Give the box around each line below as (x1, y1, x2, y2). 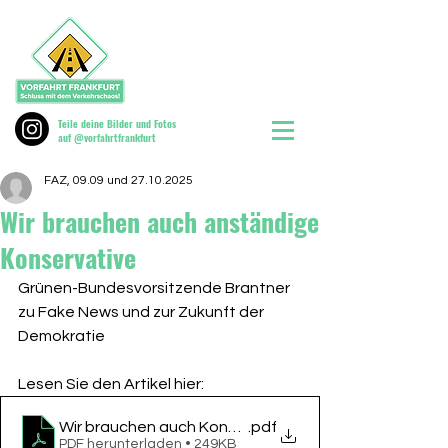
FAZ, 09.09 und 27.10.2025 (44, 174, 193, 187)
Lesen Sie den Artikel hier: (18, 376, 204, 392)
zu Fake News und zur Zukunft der (18, 304, 267, 320)
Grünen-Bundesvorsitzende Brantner (18, 280, 293, 296)
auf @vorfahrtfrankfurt (58, 130, 156, 145)
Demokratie (18, 328, 105, 344)
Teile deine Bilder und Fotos (58, 116, 176, 131)
